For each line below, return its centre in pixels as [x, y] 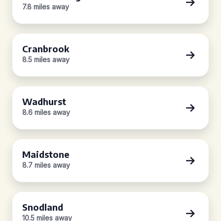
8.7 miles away [46, 165]
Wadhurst [44, 101]
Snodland [43, 207]
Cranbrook [46, 49]
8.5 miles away [46, 59]
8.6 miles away [46, 112]
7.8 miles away [46, 7]
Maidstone [46, 154]
